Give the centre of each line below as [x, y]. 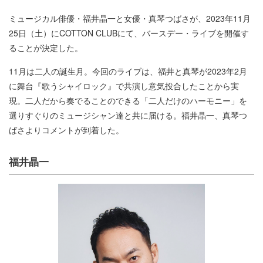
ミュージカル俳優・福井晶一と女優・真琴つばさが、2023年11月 [130, 18]
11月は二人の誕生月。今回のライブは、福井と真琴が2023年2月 [128, 71]
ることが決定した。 [46, 47]
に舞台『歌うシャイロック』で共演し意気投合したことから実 [124, 85]
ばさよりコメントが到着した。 [66, 129]
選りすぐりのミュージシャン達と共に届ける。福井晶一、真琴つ [128, 115]
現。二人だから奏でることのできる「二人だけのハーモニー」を [128, 100]
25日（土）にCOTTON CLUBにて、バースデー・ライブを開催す [129, 33]
